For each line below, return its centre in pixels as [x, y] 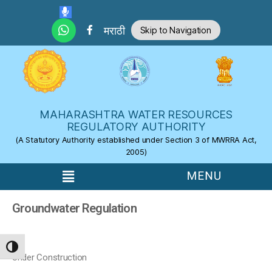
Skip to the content [46, 8]
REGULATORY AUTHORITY [136, 126]
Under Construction [50, 258]
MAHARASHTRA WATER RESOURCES [136, 114]
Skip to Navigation [175, 30]
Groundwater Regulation [74, 209]
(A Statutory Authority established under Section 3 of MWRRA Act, [136, 139]
